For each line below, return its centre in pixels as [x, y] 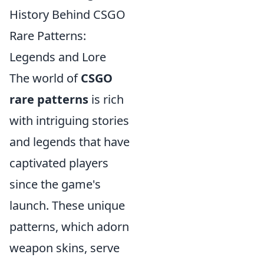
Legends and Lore [58, 57]
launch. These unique [67, 206]
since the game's [55, 184]
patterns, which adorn [69, 227]
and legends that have [70, 142]
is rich [106, 100]
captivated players [59, 163]
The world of [45, 78]
